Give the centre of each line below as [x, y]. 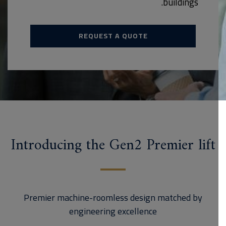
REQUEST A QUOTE [121, 36]
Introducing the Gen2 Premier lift [121, 146]
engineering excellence [121, 211]
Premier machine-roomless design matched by [121, 197]
